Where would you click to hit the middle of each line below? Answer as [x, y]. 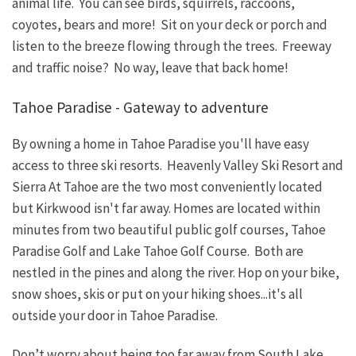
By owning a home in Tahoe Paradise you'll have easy [161, 144]
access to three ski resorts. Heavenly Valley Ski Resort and [178, 166]
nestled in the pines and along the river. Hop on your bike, [176, 273]
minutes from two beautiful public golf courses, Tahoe [169, 230]
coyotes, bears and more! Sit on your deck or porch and [170, 24]
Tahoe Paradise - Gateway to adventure [140, 107]
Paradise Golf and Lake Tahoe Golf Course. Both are [158, 252]
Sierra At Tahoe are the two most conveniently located [167, 187]
